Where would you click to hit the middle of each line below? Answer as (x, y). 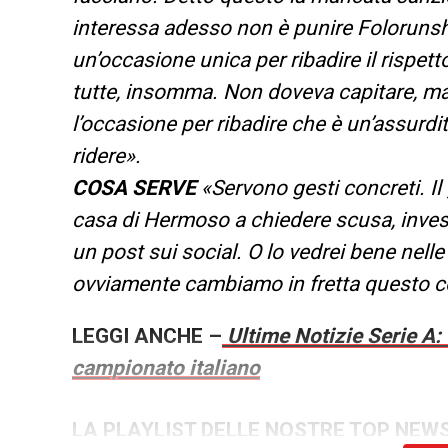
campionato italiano (166, 367)
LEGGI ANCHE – (147, 335)
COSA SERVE (136, 187)
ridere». (106, 155)
